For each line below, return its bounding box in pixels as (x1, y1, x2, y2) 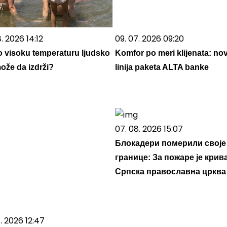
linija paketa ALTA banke (115, 63, 209, 71)
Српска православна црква (115, 167, 226, 176)
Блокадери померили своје (115, 139, 226, 147)
